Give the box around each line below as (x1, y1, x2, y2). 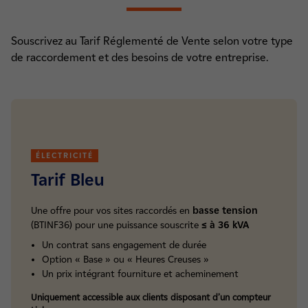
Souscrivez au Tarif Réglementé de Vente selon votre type (11, 34, 293, 47)
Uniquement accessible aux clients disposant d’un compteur (31, 292, 271, 302)
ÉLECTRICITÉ (36, 151, 93, 160)
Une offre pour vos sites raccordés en (31, 205, 192, 217)
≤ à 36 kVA (201, 219, 249, 231)
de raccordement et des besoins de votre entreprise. (11, 51, 268, 64)
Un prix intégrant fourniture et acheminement (42, 268, 239, 280)
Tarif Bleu (31, 170, 104, 190)
